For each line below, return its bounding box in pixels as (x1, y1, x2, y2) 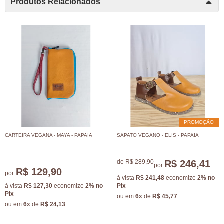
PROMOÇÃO (184, 119, 214, 125)
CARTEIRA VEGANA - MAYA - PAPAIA (5, 132, 92, 138)
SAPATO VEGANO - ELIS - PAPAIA (117, 132, 199, 138)
